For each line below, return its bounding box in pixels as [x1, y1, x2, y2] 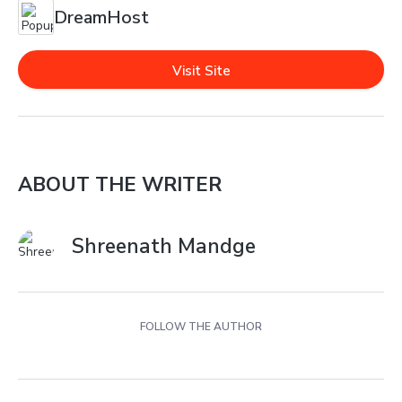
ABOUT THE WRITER [18, 171, 222, 198]
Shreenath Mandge [72, 232, 256, 260]
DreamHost [54, 4, 149, 30]
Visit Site [171, 62, 231, 80]
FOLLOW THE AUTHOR [140, 319, 262, 334]
